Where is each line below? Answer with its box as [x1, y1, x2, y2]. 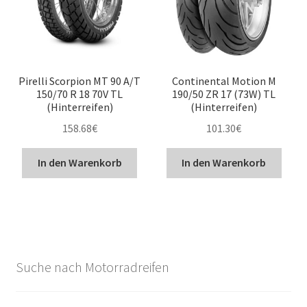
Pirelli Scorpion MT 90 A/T [19, 73, 141, 88]
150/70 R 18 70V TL [36, 86, 123, 101]
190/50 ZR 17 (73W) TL [172, 86, 276, 101]
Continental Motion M [171, 73, 276, 88]
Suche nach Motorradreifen [15, 258, 169, 275]
